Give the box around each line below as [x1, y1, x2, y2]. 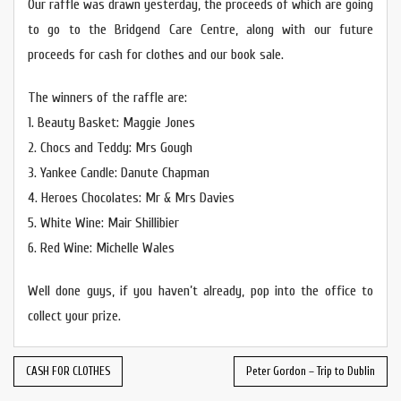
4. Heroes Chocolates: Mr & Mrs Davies [28, 190, 235, 207]
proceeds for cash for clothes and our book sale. [28, 47, 284, 64]
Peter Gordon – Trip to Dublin [246, 364, 375, 379]
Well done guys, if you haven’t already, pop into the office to [28, 283, 373, 300]
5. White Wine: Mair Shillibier [28, 215, 179, 232]
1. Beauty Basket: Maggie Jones [28, 115, 195, 132]
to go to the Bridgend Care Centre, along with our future [28, 21, 373, 38]
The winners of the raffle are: [28, 90, 187, 107]
